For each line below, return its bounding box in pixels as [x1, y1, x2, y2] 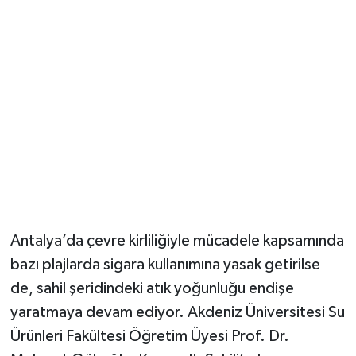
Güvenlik [42, 30, 101, 44]
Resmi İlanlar [42, 71, 126, 84]
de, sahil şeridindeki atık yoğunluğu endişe [10, 281, 294, 297]
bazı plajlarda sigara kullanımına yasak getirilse [10, 257, 320, 273]
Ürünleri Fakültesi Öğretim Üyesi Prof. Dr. [10, 328, 289, 345]
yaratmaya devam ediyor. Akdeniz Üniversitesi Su [10, 304, 345, 321]
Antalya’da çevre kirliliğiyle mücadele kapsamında [10, 233, 344, 250]
